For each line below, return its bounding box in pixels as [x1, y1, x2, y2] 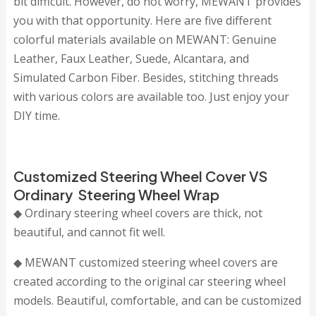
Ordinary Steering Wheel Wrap [13, 186, 219, 204]
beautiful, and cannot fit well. [13, 224, 165, 241]
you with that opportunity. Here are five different [13, 13, 272, 29]
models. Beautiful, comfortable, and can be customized [13, 293, 301, 309]
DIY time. [13, 108, 60, 124]
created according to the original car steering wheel [13, 274, 286, 290]
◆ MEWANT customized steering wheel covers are [13, 255, 278, 271]
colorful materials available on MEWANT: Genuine [13, 32, 276, 48]
